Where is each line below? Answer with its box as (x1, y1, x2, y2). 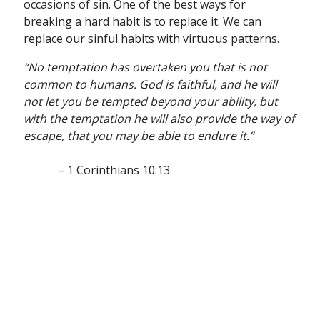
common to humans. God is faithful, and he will (23, 76, 277, 93)
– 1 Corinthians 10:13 (23, 162, 170, 179)
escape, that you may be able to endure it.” (23, 128, 254, 144)
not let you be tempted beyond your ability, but (23, 94, 278, 110)
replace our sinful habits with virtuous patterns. (23, 31, 285, 47)
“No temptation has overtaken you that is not (23, 59, 267, 76)
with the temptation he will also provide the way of (23, 111, 294, 127)
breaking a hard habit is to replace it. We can (23, 14, 261, 30)
